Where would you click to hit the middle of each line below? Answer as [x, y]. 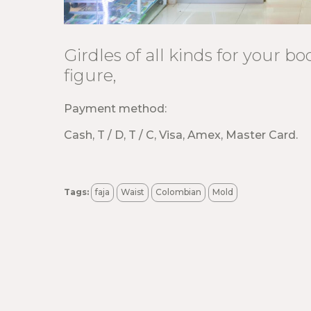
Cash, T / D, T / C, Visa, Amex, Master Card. [181, 135]
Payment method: [115, 108]
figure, [90, 75]
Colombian [178, 192]
